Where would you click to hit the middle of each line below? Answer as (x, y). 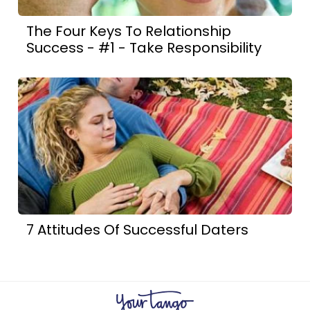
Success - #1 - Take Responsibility (144, 48)
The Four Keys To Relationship (129, 31)
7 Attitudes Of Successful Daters (138, 230)
